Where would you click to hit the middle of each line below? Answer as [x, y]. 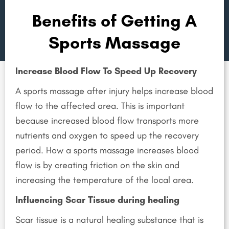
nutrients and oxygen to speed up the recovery [107, 136]
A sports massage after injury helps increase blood [114, 91]
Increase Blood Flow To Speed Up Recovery [106, 71]
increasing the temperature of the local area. [106, 180]
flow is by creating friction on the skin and [97, 165]
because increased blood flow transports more [107, 121]
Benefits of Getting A [114, 21]
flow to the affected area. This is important [100, 106]
